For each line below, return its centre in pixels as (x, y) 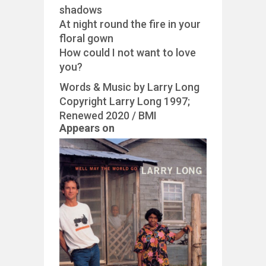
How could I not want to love (128, 53)
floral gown (86, 38)
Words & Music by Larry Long (129, 87)
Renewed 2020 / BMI (108, 115)
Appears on (87, 128)
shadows (81, 10)
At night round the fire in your (130, 24)
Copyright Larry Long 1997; (125, 101)
